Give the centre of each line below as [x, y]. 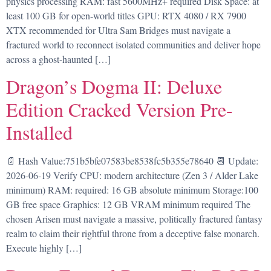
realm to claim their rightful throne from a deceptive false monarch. [133, 233]
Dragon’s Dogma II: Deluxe [114, 87]
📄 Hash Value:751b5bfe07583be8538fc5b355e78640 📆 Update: [132, 161]
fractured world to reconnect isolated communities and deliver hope [133, 44]
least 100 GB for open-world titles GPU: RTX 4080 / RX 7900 [126, 15]
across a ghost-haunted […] [58, 59]
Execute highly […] [44, 248]
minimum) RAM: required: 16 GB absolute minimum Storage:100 [132, 190]
